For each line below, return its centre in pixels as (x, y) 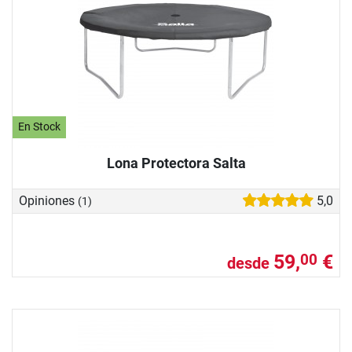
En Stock (40, 127)
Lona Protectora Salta (176, 163)
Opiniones (48, 200)
